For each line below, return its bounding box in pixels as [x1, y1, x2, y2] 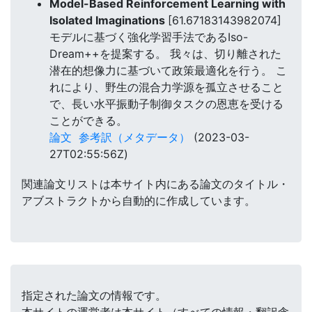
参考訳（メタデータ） [79, 130, 190, 144]
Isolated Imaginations [49, 13, 168, 27]
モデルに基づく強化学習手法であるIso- [49, 29, 248, 44]
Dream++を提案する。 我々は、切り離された [49, 46, 281, 61]
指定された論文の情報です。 [22, 288, 166, 303]
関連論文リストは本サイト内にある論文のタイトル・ [22, 177, 289, 192]
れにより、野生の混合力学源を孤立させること [49, 79, 283, 94]
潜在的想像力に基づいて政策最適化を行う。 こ [49, 63, 287, 77]
